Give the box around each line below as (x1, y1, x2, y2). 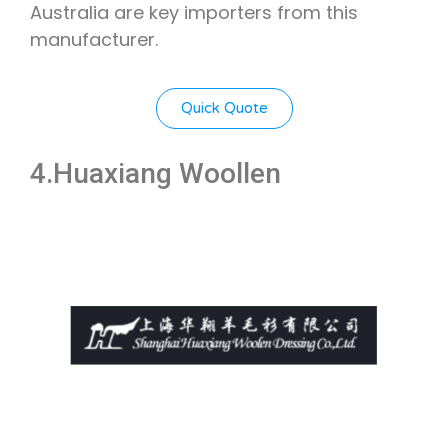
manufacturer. (30, 27, 158, 53)
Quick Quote (180, 98, 268, 117)
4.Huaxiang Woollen (30, 156, 281, 190)
